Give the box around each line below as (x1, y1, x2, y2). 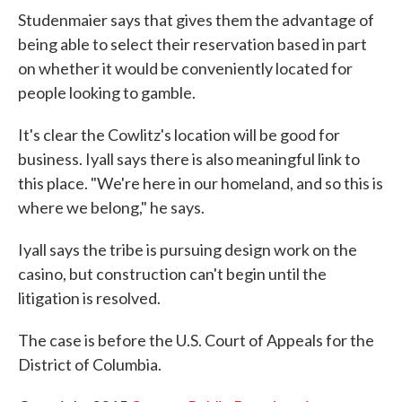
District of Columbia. (18, 354, 162, 374)
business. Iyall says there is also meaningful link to (18, 149, 360, 169)
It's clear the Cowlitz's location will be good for (18, 125, 340, 144)
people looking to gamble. (18, 83, 196, 102)
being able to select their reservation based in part (18, 34, 367, 54)
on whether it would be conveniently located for (18, 58, 353, 78)
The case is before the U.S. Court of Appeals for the (18, 330, 374, 350)
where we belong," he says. (18, 197, 205, 217)
